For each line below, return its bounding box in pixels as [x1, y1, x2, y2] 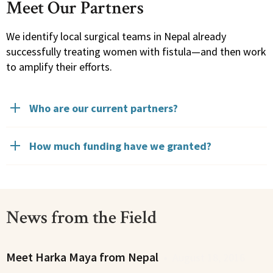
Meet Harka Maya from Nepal [6, 249, 158, 265]
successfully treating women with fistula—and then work [6, 44, 266, 59]
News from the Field [6, 206, 157, 230]
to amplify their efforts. [6, 60, 115, 74]
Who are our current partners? [29, 101, 178, 115]
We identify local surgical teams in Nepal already [6, 29, 226, 44]
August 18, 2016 [172, 250, 245, 265]
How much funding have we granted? [29, 138, 211, 153]
